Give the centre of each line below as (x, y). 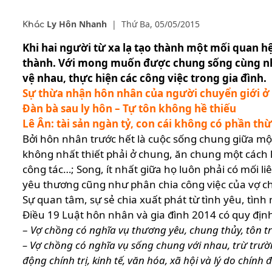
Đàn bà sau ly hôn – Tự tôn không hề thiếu (129, 109)
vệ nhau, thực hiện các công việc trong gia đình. (144, 78)
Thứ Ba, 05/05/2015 (161, 24)
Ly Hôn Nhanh (77, 24)
